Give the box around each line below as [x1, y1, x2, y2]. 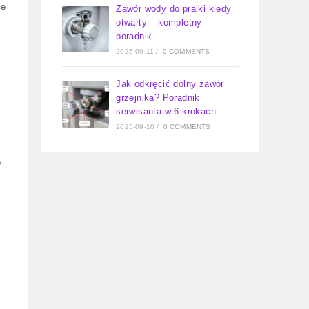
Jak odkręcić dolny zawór [116, 79, 224, 89]
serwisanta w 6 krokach [116, 106, 217, 117]
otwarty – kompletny [116, 17, 202, 28]
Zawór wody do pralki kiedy [116, 3, 232, 14]
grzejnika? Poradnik [116, 92, 200, 103]
